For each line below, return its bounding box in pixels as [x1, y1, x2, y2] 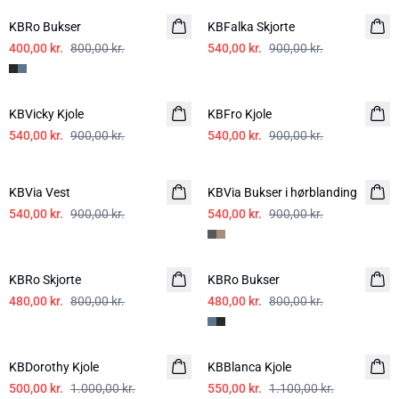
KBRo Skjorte [9, 273, 81, 287]
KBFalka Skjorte [208, 20, 295, 34]
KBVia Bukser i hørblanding [208, 185, 357, 199]
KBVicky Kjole [9, 107, 84, 121]
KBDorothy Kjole [9, 360, 99, 374]
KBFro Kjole [208, 107, 272, 121]
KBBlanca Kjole [208, 360, 291, 374]
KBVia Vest [9, 185, 70, 199]
